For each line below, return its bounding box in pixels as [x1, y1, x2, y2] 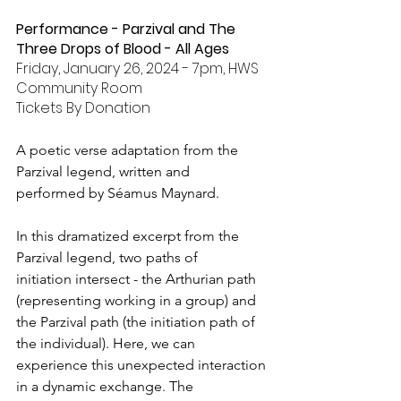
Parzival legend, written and [16, 162, 193, 180]
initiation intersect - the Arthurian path [16, 269, 260, 287]
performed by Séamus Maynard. [16, 183, 219, 201]
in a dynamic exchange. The [16, 377, 197, 395]
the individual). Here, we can [16, 334, 199, 352]
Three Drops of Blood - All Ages [16, 38, 229, 59]
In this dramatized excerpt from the [16, 226, 243, 244]
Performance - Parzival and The [16, 18, 239, 39]
